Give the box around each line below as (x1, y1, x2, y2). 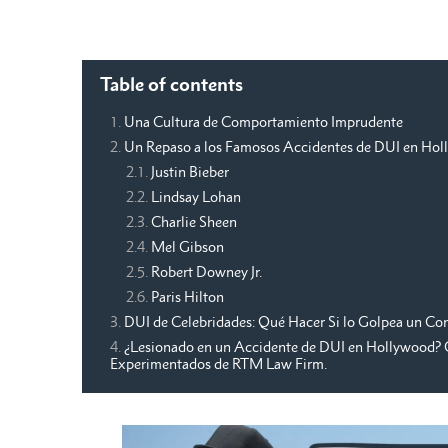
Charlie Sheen (151, 213, 237, 231)
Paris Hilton (151, 288, 224, 306)
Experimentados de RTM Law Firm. (110, 355, 330, 373)
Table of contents (100, 73, 243, 96)
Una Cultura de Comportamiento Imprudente (124, 113, 403, 131)
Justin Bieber (151, 163, 229, 181)
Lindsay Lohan (151, 188, 241, 206)
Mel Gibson (151, 238, 224, 256)
